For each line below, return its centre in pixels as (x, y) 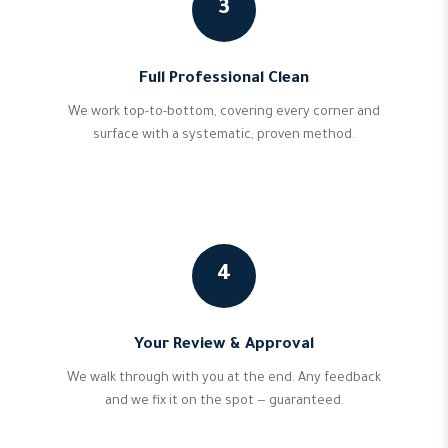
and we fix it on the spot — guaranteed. (224, 402)
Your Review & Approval (224, 345)
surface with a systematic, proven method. (224, 136)
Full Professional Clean (224, 79)
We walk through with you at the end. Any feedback (224, 379)
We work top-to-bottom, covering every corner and (224, 113)
